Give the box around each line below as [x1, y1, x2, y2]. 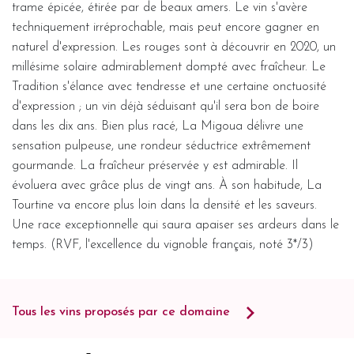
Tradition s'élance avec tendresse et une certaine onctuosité [12, 80, 326, 93]
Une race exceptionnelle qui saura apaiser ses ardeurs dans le [12, 218, 339, 232]
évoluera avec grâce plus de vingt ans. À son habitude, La [12, 179, 322, 192]
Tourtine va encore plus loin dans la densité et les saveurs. [12, 198, 317, 212]
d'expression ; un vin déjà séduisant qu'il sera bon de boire [12, 100, 319, 113]
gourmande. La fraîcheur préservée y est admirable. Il [12, 159, 298, 172]
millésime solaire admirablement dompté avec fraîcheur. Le [12, 60, 326, 73]
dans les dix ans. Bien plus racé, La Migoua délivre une [12, 119, 303, 133]
